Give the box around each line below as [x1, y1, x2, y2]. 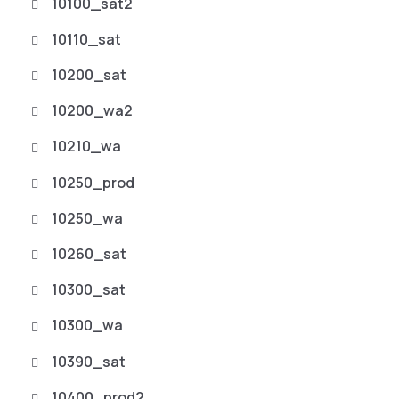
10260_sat [52, 243, 126, 264]
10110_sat [52, 28, 121, 49]
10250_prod [52, 172, 134, 192]
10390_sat [52, 351, 126, 371]
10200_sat [52, 65, 126, 85]
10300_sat [52, 280, 126, 300]
